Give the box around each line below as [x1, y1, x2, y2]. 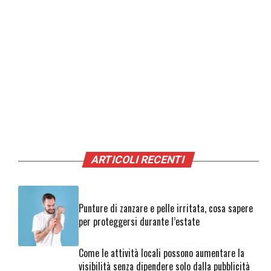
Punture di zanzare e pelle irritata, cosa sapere [79, 200, 253, 215]
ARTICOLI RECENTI [90, 154, 187, 166]
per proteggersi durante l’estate [79, 214, 200, 229]
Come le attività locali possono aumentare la [79, 246, 244, 260]
